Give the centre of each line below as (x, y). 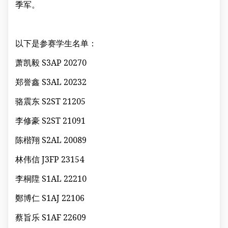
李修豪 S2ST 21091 (50, 120)
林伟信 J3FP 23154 (50, 159)
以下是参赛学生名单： (56, 43)
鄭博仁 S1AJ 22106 (50, 198)
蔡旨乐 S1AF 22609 (51, 217)
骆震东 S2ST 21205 (50, 101)
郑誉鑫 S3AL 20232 (51, 82)
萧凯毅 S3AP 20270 (51, 62)
